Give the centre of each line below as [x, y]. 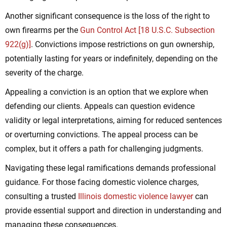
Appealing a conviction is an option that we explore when [107, 92]
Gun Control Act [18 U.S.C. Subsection [147, 30]
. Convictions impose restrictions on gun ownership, [123, 45]
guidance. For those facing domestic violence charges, [102, 182]
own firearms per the [43, 30]
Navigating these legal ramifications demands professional [110, 168]
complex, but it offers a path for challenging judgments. [104, 149]
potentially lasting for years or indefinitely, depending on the [111, 59]
